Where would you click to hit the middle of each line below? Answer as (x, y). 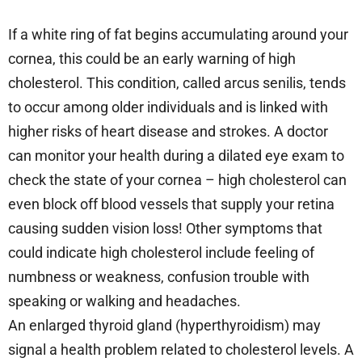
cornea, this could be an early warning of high (152, 58)
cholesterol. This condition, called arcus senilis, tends (177, 82)
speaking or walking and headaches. (124, 301)
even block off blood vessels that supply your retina (171, 204)
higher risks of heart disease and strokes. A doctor (168, 131)
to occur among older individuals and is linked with (168, 107)
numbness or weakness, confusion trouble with (159, 276)
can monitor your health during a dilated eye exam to (176, 155)
